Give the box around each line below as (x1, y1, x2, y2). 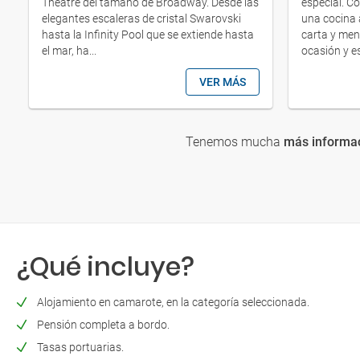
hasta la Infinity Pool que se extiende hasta (42, 27, 254, 41)
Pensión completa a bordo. (37, 317, 170, 331)
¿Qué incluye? (16, 247, 194, 284)
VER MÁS (199, 75, 246, 88)
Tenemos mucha (186, 133, 284, 149)
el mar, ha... (42, 43, 96, 57)
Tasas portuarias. (37, 340, 124, 354)
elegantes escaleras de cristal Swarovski (42, 11, 241, 25)
